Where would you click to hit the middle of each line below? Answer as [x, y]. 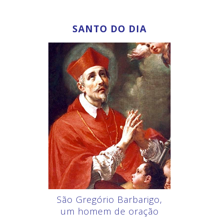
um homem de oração [109, 211]
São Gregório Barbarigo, [109, 200]
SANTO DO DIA [109, 29]
